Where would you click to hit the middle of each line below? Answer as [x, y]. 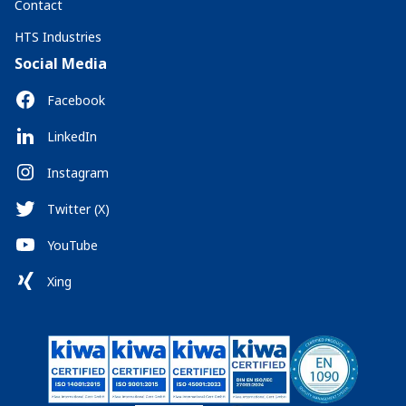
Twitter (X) [78, 208]
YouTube [72, 245]
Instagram [78, 172]
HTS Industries [58, 37]
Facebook [76, 100]
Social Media [61, 63]
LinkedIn [72, 136]
